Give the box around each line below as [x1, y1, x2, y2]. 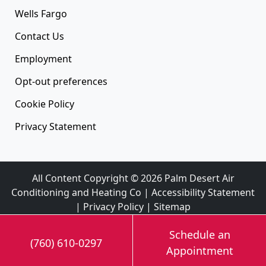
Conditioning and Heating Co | [11, 185, 151, 199]
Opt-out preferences [15, 74, 107, 88]
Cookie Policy [15, 97, 74, 110]
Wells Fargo [15, 7, 67, 20]
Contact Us [15, 29, 64, 43]
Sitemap [154, 199, 191, 213]
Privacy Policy [83, 199, 144, 213]
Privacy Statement [15, 119, 96, 133]
